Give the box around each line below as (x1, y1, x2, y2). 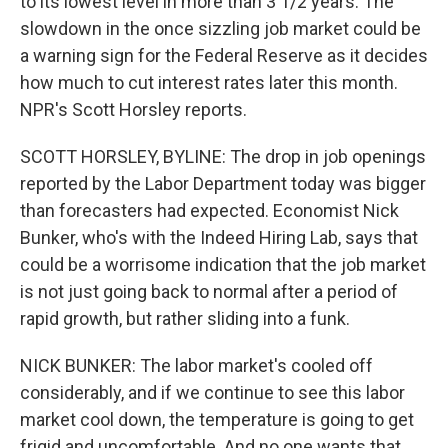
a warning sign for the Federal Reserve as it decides (20, 45, 428, 66)
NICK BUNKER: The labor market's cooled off (20, 355, 373, 376)
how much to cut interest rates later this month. (20, 72, 398, 93)
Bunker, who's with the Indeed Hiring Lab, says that (20, 227, 418, 248)
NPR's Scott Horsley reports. (20, 99, 247, 120)
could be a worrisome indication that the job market (20, 254, 426, 275)
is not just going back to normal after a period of (20, 281, 398, 302)
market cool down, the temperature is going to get (20, 409, 414, 430)
